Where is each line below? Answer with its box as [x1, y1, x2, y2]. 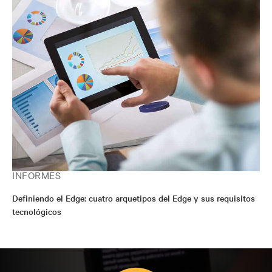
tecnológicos [12, 205, 61, 217]
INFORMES [12, 168, 61, 182]
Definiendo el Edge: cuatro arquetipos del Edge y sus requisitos [12, 192, 255, 204]
